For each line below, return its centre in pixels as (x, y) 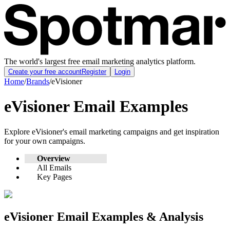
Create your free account (45, 71)
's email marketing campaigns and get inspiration (141, 131)
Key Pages (54, 177)
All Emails (54, 167)
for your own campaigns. (45, 141)
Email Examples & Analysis (129, 217)
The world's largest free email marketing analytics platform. (100, 61)
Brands (38, 81)
